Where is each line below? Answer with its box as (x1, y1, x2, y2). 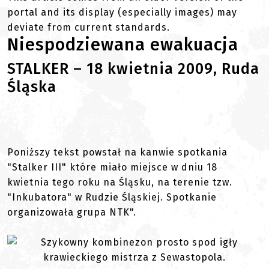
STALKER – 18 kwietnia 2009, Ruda (7, 59, 259, 78)
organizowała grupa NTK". (7, 207, 136, 218)
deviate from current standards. (7, 22, 170, 33)
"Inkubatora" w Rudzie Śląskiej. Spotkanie (7, 192, 217, 203)
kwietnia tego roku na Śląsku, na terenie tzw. (7, 177, 232, 188)
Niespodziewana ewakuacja (7, 34, 238, 55)
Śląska (7, 77, 56, 96)
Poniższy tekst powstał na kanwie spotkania (7, 147, 228, 158)
